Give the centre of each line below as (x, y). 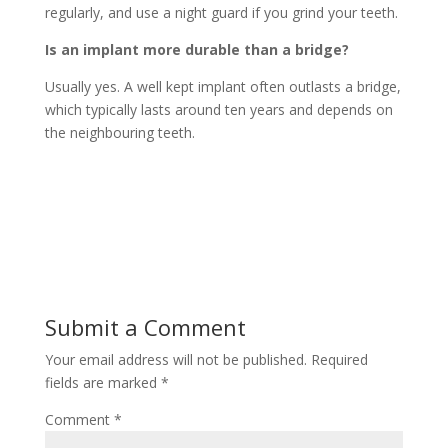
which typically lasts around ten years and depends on (218, 110)
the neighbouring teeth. (119, 133)
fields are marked (102, 383)
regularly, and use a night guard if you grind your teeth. (221, 13)
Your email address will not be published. (175, 360)
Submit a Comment (145, 327)
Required (339, 360)
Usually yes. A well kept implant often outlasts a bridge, (222, 87)
